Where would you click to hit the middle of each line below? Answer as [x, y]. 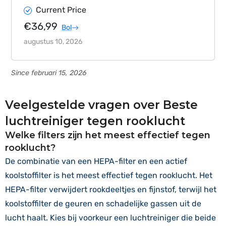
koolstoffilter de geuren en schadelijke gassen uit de [103, 204]
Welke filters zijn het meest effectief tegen [108, 135]
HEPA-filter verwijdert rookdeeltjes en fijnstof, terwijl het [111, 189]
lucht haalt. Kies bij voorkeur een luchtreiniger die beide [110, 218]
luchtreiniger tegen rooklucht [95, 121]
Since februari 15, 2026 [49, 73]
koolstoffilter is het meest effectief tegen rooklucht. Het [109, 175]
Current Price [61, 10]
